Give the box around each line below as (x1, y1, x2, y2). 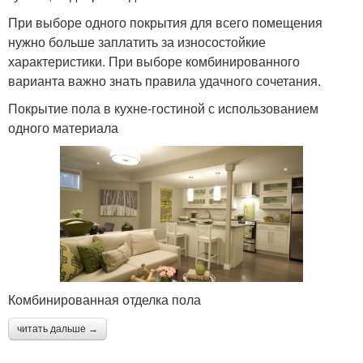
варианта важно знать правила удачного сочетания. (8, 70, 321, 90)
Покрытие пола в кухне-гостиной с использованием (8, 98, 318, 117)
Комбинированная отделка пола (8, 290, 201, 310)
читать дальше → (17, 323, 98, 335)
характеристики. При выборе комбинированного (8, 51, 300, 70)
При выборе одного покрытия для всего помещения (8, 12, 322, 32)
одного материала (8, 117, 118, 137)
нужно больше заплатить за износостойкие (8, 32, 266, 51)
